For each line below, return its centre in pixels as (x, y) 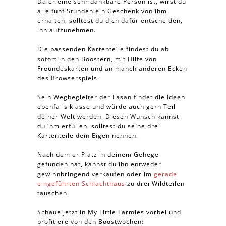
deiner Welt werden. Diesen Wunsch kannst (108, 116)
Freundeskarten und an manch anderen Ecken (112, 68)
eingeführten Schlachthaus (81, 183)
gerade (165, 174)
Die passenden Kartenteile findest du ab (103, 49)
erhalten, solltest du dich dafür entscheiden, (110, 20)
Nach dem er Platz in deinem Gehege (98, 155)
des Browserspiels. (68, 78)
